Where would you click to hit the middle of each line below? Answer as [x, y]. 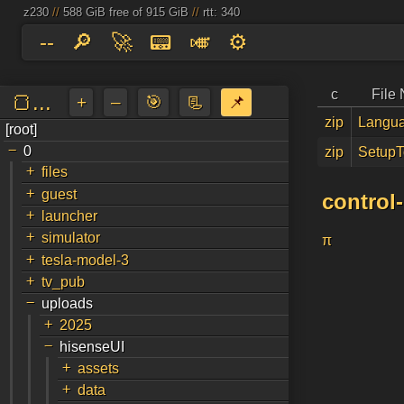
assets [98, 368]
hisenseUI [92, 347]
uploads [68, 304]
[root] [22, 130]
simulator [71, 238]
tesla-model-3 [86, 260]
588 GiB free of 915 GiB [125, 13]
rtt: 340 [221, 13]
